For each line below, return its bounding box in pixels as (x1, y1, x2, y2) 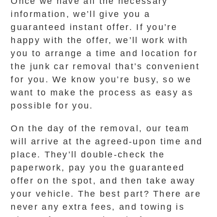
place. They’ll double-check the (11, 150, 165, 159)
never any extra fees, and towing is (11, 202, 185, 212)
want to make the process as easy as (11, 88, 193, 97)
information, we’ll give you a (11, 9, 151, 19)
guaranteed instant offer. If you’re (11, 22, 177, 32)
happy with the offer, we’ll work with (11, 35, 188, 45)
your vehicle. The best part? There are (11, 189, 201, 199)
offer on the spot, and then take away (11, 176, 196, 186)
